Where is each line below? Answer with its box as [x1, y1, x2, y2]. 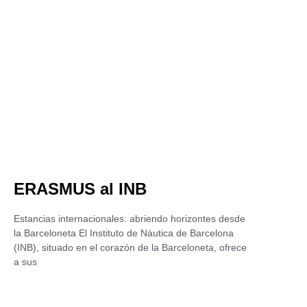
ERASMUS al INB [14, 180, 147, 198]
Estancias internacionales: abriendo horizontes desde [14, 213, 245, 224]
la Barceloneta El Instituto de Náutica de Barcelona [14, 228, 234, 238]
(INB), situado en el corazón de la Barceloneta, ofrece [14, 242, 247, 253]
